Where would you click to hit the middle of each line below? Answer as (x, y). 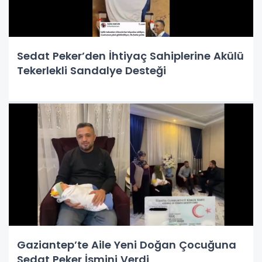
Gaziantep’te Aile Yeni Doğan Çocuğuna (127, 245)
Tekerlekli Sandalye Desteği (92, 70)
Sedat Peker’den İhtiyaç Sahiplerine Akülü (130, 56)
